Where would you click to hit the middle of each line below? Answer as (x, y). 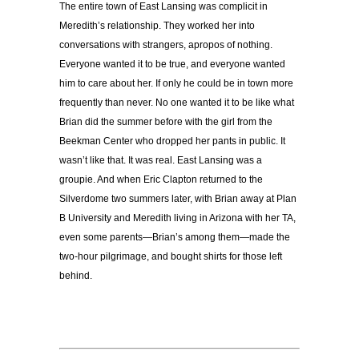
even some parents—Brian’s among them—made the (175, 238)
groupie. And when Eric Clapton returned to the (161, 180)
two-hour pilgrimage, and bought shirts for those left (171, 257)
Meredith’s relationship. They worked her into (157, 26)
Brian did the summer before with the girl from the (166, 122)
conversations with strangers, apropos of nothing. (166, 45)
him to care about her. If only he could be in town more (176, 84)
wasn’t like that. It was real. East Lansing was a (161, 161)
